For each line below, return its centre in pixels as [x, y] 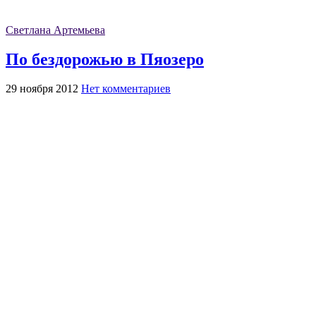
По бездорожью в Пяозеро [105, 59]
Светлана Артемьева [55, 30]
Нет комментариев [126, 88]
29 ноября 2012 [42, 88]
